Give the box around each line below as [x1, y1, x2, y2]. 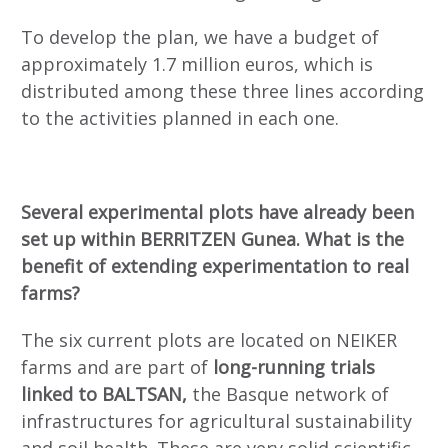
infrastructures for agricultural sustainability [21, 408, 412, 433]
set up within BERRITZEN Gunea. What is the [21, 226, 404, 251]
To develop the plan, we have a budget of [21, 25, 379, 50]
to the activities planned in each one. [21, 106, 339, 131]
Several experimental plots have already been [21, 199, 414, 224]
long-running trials [208, 354, 375, 379]
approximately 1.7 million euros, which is [21, 52, 373, 77]
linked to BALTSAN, [21, 381, 187, 406]
